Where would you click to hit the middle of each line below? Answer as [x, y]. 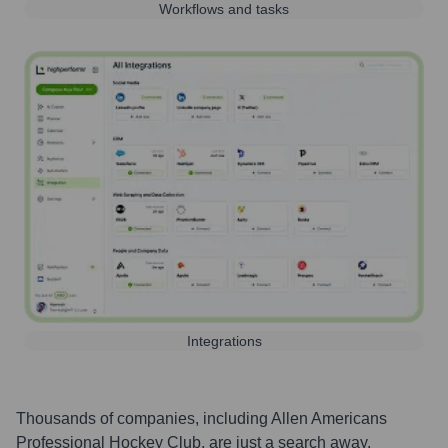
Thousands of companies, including [143, 418]
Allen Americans [329, 418]
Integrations [224, 340]
